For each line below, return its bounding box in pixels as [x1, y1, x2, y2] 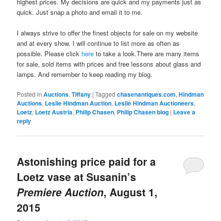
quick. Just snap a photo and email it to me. [17, 7, 143, 17]
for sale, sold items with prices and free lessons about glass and [17, 59, 201, 69]
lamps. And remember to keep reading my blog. [17, 69, 153, 79]
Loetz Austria [35, 107, 73, 116]
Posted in [17, 89, 42, 98]
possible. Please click [17, 48, 82, 58]
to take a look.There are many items [94, 48, 200, 58]
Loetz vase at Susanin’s [17, 169, 137, 184]
